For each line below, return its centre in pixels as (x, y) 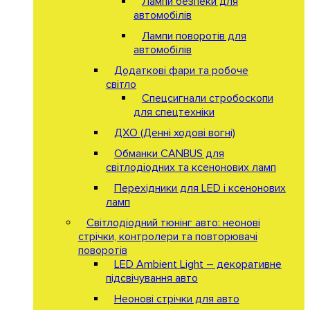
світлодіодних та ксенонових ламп (191, 167)
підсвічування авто (152, 278)
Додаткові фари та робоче (181, 70)
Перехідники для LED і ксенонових (200, 188)
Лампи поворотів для (194, 36)
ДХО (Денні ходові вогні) (174, 133)
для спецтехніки (174, 112)
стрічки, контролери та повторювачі (167, 236)
